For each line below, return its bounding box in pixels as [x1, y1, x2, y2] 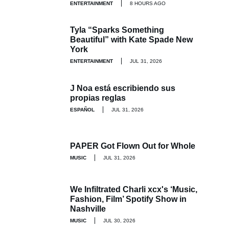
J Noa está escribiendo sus [70, 83, 175, 93]
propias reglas [70, 93, 126, 102]
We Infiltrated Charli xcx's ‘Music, [70, 185, 197, 194]
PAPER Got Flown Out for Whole [70, 142, 195, 151]
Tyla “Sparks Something [70, 26, 164, 35]
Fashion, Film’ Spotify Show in [70, 195, 187, 204]
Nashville [70, 204, 106, 214]
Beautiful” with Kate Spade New [70, 35, 193, 44]
